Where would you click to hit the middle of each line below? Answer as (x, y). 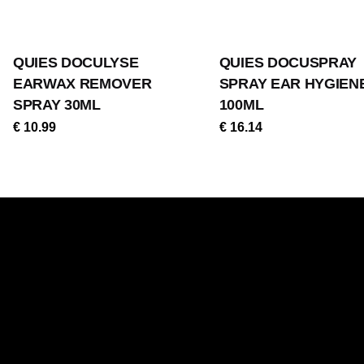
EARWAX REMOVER (82, 84)
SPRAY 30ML (57, 105)
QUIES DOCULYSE (76, 63)
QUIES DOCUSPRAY (288, 63)
